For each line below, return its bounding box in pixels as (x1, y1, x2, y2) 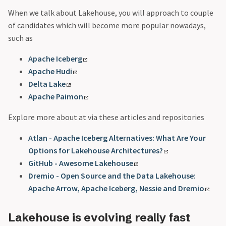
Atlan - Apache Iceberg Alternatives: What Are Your (28, 133, 206, 143)
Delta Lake (28, 79, 66, 89)
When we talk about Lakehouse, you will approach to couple (8, 8, 213, 18)
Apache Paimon (28, 91, 83, 102)
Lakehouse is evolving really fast (8, 210, 190, 224)
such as (8, 33, 33, 43)
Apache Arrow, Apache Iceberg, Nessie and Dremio (28, 183, 204, 194)
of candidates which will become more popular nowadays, (8, 20, 206, 31)
